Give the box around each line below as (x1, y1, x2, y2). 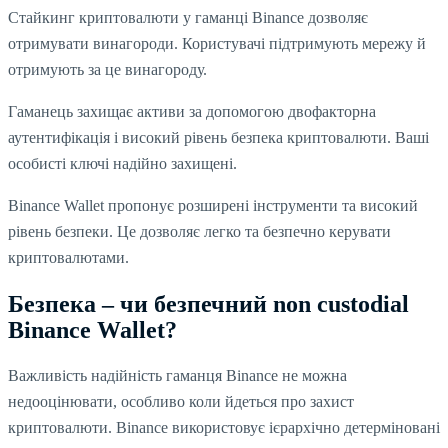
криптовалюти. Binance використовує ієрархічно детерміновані (8, 418, 440, 436)
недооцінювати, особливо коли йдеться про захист (8, 392, 354, 410)
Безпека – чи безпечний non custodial (8, 290, 409, 317)
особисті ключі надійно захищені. (8, 155, 237, 173)
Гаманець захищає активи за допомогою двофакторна (8, 103, 376, 121)
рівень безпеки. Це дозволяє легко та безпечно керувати (8, 223, 391, 241)
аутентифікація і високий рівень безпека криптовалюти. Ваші (8, 129, 429, 147)
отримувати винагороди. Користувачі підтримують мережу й (8, 35, 426, 53)
